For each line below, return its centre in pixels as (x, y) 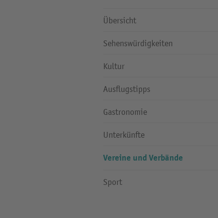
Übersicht (120, 21)
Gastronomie (125, 112)
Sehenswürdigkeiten (138, 44)
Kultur (114, 66)
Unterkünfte (124, 135)
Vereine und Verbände (143, 158)
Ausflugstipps (127, 89)
